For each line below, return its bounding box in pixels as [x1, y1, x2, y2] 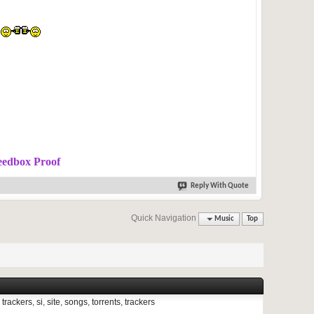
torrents [92, 297, 121, 307]
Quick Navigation [131, 213, 197, 223]
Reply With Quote [191, 182, 249, 190]
